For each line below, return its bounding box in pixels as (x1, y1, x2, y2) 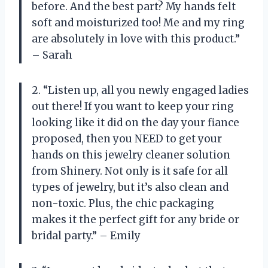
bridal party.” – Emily (32, 229, 141, 242)
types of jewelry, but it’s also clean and (32, 180, 229, 194)
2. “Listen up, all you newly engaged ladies (32, 83, 249, 97)
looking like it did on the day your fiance (32, 115, 239, 129)
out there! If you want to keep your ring (32, 99, 234, 113)
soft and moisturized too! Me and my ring (32, 16, 245, 29)
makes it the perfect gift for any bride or (32, 212, 239, 226)
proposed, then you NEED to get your (32, 132, 222, 145)
